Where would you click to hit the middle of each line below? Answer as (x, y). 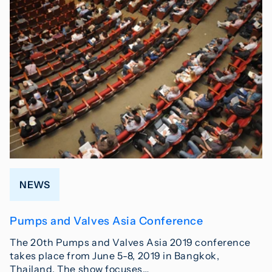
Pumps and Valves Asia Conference (107, 221)
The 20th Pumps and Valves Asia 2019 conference (130, 243)
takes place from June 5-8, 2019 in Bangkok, (115, 256)
